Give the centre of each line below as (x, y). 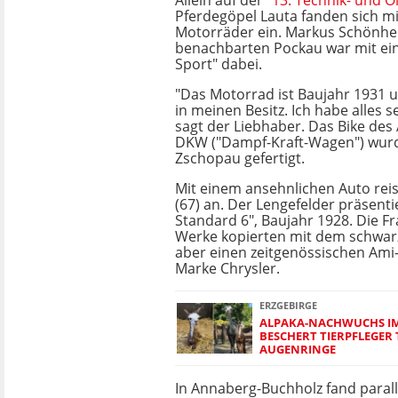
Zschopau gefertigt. (240, 158)
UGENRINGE (295, 349)
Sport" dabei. (219, 64)
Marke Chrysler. (227, 268)
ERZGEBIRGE (288, 305)
